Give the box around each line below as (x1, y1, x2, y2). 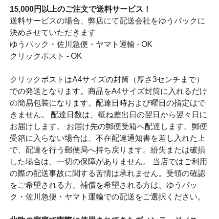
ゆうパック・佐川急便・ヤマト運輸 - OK (10, 40, 153, 49)
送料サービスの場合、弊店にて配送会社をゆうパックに (10, 17, 205, 25)
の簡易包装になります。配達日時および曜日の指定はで (10, 99, 205, 108)
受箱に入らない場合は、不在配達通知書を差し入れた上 (10, 134, 205, 143)
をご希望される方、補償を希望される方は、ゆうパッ (10, 181, 197, 190)
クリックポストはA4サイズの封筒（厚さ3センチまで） (10, 75, 204, 84)
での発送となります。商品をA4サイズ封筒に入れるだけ (10, 87, 207, 96)
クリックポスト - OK (10, 52, 82, 61)
